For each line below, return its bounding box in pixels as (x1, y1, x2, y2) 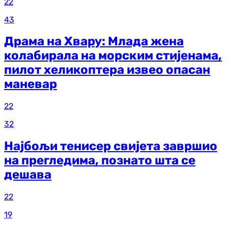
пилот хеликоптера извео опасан (4, 63, 210, 77)
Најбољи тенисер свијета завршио (4, 139, 217, 154)
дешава (4, 167, 51, 182)
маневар (4, 77, 57, 92)
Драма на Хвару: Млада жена (4, 34, 184, 49)
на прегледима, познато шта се (4, 153, 195, 168)
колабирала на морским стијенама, (4, 48, 222, 63)
